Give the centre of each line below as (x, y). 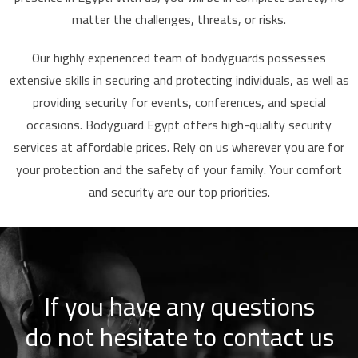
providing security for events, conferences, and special (179, 102)
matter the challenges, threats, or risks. (179, 19)
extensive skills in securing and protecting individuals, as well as (179, 80)
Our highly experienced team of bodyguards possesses (179, 57)
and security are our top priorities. (179, 191)
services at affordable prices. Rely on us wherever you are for (179, 147)
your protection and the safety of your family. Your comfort (179, 169)
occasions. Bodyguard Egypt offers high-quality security (179, 124)
